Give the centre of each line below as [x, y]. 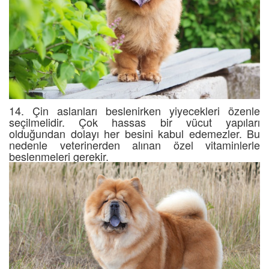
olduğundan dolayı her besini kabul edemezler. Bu [134, 133]
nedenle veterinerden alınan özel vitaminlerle [134, 144]
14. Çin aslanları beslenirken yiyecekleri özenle [134, 110]
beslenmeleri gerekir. [59, 156]
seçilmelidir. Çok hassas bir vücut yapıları [134, 122]
